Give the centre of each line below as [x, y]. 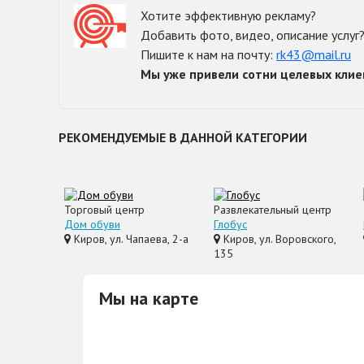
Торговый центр [104, 209]
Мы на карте [149, 298]
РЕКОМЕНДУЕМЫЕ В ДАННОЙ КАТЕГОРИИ [183, 137]
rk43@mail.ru [314, 54]
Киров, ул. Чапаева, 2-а [130, 238]
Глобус [230, 224]
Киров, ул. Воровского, [278, 238]
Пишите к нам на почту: [208, 54]
